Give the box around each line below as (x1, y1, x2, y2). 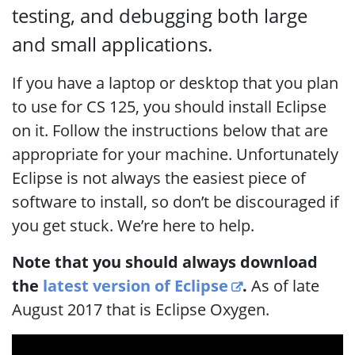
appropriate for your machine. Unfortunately (12, 143, 338, 165)
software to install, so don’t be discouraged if (12, 191, 339, 212)
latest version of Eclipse (43, 275, 228, 296)
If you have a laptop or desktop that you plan (12, 72, 338, 94)
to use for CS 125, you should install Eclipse (12, 96, 326, 117)
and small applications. (12, 31, 212, 57)
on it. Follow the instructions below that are (12, 120, 328, 141)
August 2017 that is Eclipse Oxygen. (12, 299, 269, 320)
